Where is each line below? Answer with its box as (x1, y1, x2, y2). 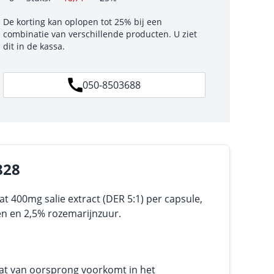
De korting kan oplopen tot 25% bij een (2, 16, 162, 28)
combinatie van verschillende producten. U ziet (2, 28, 197, 40)
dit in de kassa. (2, 40, 65, 52)
